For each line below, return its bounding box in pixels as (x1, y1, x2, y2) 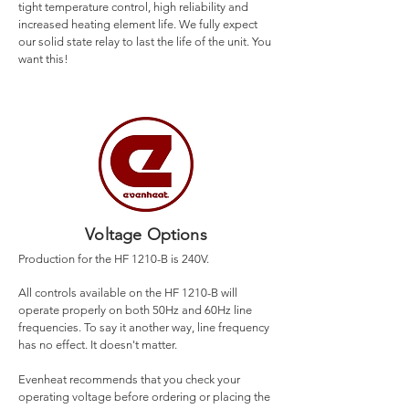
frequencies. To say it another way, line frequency (18, 320, 269, 334)
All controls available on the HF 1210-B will (18, 286, 237, 299)
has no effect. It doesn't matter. (18, 338, 177, 351)
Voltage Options (85, 225, 207, 245)
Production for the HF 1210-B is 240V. (18, 252, 209, 266)
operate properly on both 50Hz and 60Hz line (18, 303, 252, 317)
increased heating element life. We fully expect (18, 17, 257, 31)
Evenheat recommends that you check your (18, 372, 240, 386)
